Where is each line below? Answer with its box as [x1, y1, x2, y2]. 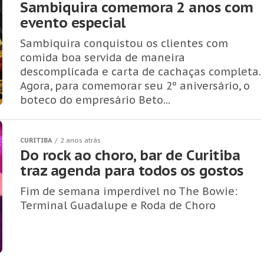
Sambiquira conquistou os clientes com [20, 37, 228, 50]
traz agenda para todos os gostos [20, 161, 243, 180]
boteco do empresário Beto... [20, 93, 170, 107]
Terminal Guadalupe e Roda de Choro [20, 199, 216, 212]
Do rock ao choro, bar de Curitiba [20, 146, 240, 164]
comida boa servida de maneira [20, 51, 185, 64]
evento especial [20, 14, 126, 32]
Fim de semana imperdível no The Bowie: [20, 184, 237, 198]
